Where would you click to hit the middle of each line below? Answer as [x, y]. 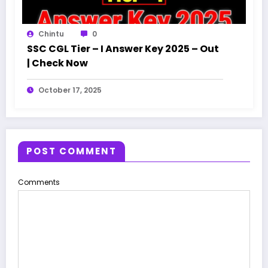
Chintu [51, 34]
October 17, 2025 [70, 90]
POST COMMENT [71, 151]
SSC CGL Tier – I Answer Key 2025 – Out [123, 49]
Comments [39, 182]
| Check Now [57, 63]
